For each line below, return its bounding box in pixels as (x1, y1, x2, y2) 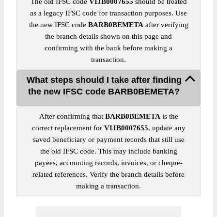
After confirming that (39, 112, 105, 120)
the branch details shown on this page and (45, 32, 172, 40)
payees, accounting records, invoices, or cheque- (34, 159, 183, 167)
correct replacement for (31, 124, 104, 132)
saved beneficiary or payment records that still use (32, 136, 185, 143)
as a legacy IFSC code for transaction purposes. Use (30, 9, 187, 17)
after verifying (143, 21, 188, 29)
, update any (148, 124, 186, 132)
